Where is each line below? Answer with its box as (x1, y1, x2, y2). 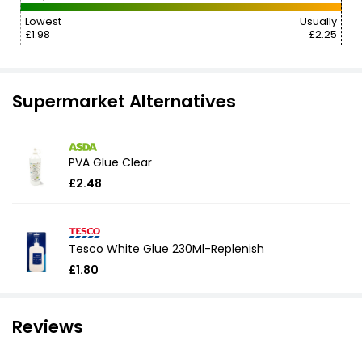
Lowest (25, 14, 61, 29)
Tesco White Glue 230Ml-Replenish (69, 240, 264, 257)
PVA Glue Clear (69, 154, 152, 171)
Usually (300, 14, 337, 29)
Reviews (12, 314, 83, 339)
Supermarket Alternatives (12, 89, 236, 114)
